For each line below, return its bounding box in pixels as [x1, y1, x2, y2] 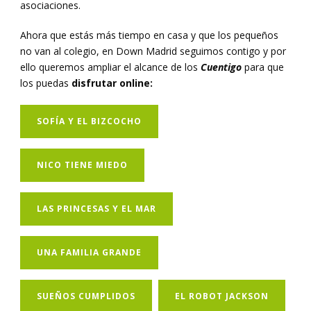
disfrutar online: [72, 76, 153, 90]
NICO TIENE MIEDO [37, 159, 128, 171]
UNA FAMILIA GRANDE [37, 246, 142, 259]
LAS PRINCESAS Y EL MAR [37, 203, 156, 215]
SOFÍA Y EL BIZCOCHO [37, 115, 142, 128]
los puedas [20, 76, 72, 90]
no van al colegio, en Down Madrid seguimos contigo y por [20, 44, 286, 58]
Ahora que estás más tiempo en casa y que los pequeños [20, 28, 278, 42]
